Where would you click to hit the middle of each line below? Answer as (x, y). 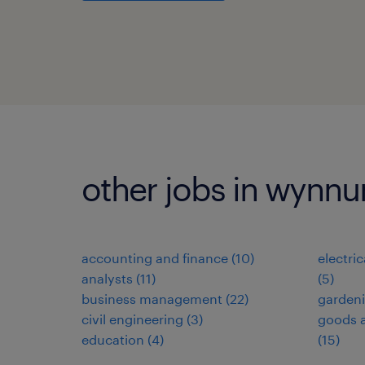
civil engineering (132, 319)
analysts (107, 278)
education (113, 339)
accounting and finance (155, 258)
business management (152, 299)
